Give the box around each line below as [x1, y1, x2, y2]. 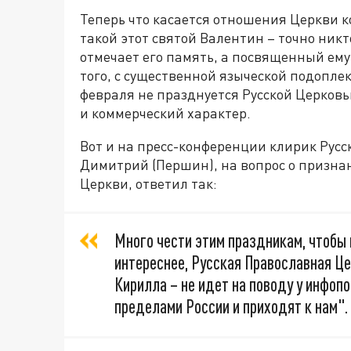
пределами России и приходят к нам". [114, 295, 348, 317]
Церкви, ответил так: [80, 174, 217, 192]
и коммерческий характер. [80, 103, 251, 121]
